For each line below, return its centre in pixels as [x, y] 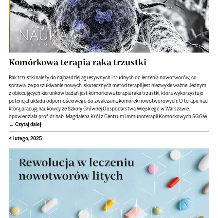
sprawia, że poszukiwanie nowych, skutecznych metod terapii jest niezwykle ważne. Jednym [107, 85]
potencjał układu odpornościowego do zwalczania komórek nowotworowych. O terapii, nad [108, 100]
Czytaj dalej [28, 124]
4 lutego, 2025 [25, 138]
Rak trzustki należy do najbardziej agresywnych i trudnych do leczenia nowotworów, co [102, 77]
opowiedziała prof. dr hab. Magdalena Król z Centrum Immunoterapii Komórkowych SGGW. [108, 116]
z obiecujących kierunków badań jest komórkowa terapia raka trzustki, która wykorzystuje [106, 93]
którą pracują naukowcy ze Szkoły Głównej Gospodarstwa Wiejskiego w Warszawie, [99, 108]
